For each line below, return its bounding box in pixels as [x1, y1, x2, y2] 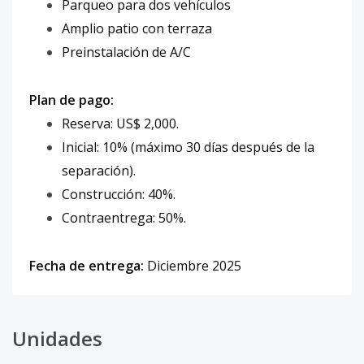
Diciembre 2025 [144, 257, 241, 275]
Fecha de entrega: [29, 257, 144, 275]
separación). [62, 162, 136, 180]
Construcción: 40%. [62, 185, 175, 203]
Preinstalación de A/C [62, 43, 191, 61]
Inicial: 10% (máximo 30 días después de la [62, 138, 314, 156]
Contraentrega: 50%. [62, 209, 186, 227]
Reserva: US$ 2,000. [62, 115, 179, 132]
